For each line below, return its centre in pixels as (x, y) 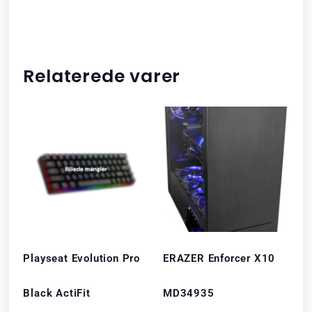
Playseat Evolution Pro (82, 259)
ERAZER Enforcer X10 (219, 259)
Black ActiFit (57, 294)
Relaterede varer (102, 77)
